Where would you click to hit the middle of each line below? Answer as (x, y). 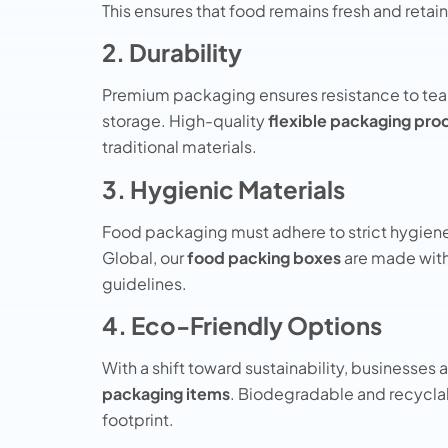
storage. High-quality (185, 121)
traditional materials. (179, 147)
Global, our (144, 257)
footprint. (138, 419)
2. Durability (172, 52)
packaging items (166, 393)
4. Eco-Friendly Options (242, 324)
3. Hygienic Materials (223, 188)
